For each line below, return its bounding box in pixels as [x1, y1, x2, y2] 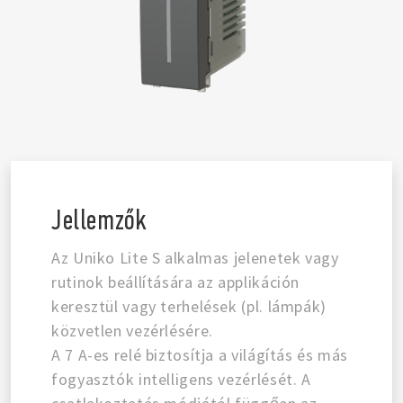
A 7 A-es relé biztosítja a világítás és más [51, 344, 349, 365]
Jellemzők [51, 202, 148, 237]
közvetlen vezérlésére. [51, 319, 213, 341]
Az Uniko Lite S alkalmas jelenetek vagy [51, 246, 339, 268]
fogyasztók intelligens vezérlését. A [51, 368, 311, 390]
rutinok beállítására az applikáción [51, 271, 300, 292]
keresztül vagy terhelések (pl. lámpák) [51, 295, 327, 317]
